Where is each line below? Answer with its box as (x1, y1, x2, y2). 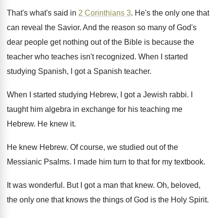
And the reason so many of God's (83, 23, 197, 32)
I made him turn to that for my (73, 158, 172, 166)
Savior (57, 23, 79, 32)
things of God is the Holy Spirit (103, 196, 207, 204)
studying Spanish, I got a (7, 67, 91, 75)
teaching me (140, 105, 182, 113)
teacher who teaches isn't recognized (7, 53, 134, 61)
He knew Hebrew (7, 143, 66, 151)
